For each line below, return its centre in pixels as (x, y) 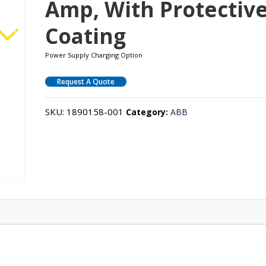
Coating (86, 36)
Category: (148, 112)
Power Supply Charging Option (94, 55)
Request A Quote (86, 81)
